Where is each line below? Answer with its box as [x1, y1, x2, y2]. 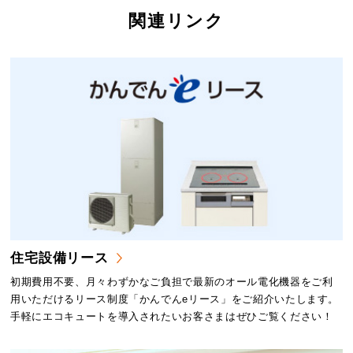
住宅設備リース [10, 250, 109, 266]
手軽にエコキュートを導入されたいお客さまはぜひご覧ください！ [10, 310, 333, 322]
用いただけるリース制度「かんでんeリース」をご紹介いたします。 [10, 292, 340, 305]
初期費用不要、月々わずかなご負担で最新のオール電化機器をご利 [10, 275, 333, 288]
